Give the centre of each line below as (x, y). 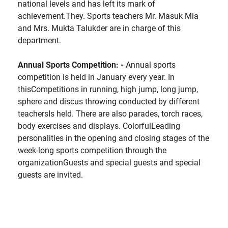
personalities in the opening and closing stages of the (113, 138)
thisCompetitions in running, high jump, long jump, (108, 89)
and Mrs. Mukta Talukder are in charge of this (99, 28)
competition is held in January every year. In (96, 77)
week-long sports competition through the (92, 150)
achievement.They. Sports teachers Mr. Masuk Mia (108, 16)
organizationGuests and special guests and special (109, 162)
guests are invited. (50, 175)
